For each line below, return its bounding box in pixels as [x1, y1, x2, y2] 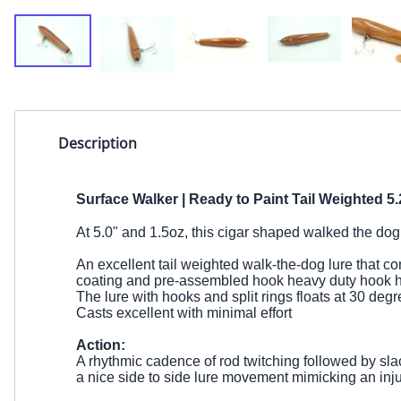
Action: [76, 337, 125, 353]
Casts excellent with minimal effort [76, 304, 292, 320]
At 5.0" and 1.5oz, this [76, 224, 218, 240]
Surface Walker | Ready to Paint [76, 191, 292, 207]
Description [58, 132, 137, 153]
